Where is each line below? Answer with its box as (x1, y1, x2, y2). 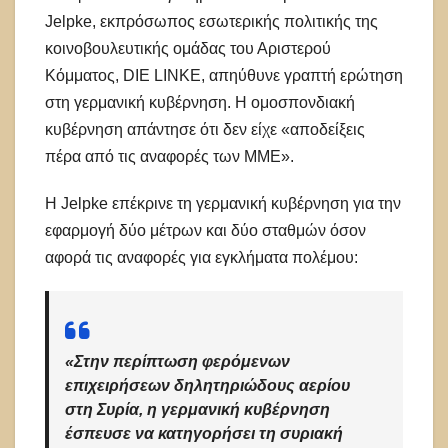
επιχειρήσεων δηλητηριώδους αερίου (65, 377, 350, 395)
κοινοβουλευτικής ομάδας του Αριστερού (45, 40, 331, 58)
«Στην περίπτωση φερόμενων (65, 353, 290, 371)
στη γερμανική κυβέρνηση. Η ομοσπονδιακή (45, 94, 355, 112)
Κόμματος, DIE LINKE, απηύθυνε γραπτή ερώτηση (45, 67, 403, 85)
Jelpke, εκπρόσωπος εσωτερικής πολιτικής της (45, 13, 378, 31)
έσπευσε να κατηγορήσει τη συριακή (65, 425, 343, 443)
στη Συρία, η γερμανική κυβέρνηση (65, 401, 330, 419)
